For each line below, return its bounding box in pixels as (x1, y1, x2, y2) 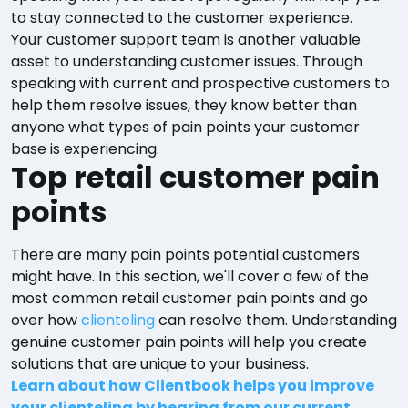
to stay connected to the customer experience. (11, 7, 352, 29)
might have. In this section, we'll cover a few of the (11, 266, 369, 288)
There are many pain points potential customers (11, 244, 360, 266)
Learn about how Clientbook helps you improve (11, 375, 374, 397)
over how (11, 310, 77, 331)
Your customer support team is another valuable (11, 29, 361, 51)
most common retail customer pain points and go (11, 288, 368, 310)
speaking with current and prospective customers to (11, 73, 390, 95)
